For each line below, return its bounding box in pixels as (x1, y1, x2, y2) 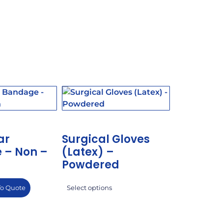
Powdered (62, 157, 119, 173)
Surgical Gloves (62, 132, 150, 147)
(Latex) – (62, 144, 114, 160)
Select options (67, 184, 112, 192)
